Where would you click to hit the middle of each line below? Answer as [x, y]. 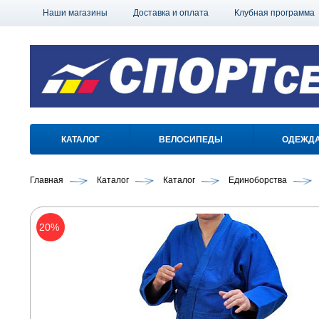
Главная [47, 181]
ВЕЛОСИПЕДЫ [190, 140]
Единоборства [258, 181]
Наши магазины [75, 13]
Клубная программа [274, 13]
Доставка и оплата [171, 13]
